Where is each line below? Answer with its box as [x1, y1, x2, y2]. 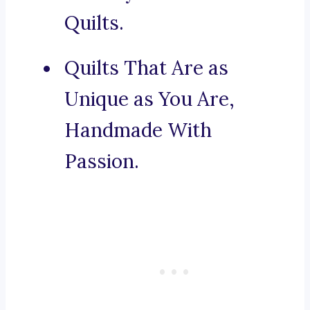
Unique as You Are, [64, 86, 235, 112]
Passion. [64, 149, 139, 174]
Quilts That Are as [64, 55, 228, 81]
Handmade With [64, 118, 212, 143]
